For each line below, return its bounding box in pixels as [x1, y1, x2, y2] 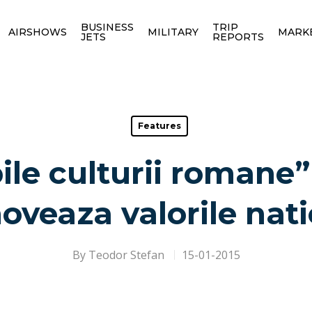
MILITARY [147, 25, 198, 38]
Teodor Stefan [88, 247, 164, 263]
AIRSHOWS [8, 25, 67, 38]
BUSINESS [80, 20, 134, 33]
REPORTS [212, 30, 264, 43]
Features [137, 120, 181, 131]
